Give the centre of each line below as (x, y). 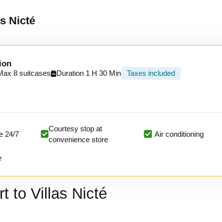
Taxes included (151, 73)
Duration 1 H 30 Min (89, 73)
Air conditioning (179, 134)
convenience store (79, 139)
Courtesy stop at (76, 129)
